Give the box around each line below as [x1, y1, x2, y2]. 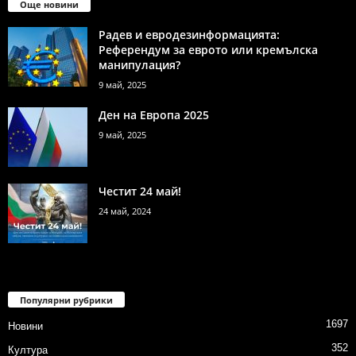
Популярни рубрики [20, 294, 113, 307]
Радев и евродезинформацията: [99, 27, 280, 43]
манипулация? [99, 57, 180, 73]
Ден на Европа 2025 [99, 107, 209, 123]
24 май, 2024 [99, 205, 151, 218]
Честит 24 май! [99, 184, 181, 199]
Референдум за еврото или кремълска [99, 42, 318, 58]
